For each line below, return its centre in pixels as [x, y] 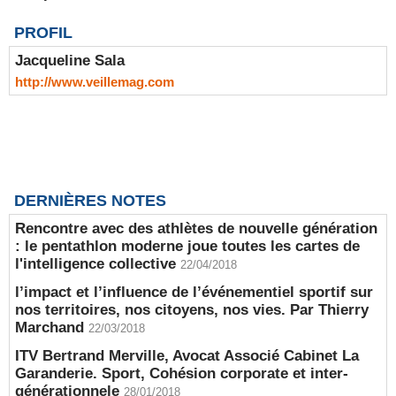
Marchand [49, 327]
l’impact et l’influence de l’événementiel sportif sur [194, 292]
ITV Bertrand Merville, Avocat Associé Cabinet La [187, 356]
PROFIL [43, 33]
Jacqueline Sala [70, 61]
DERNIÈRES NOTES [90, 201]
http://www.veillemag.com [95, 82]
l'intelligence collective [95, 264]
